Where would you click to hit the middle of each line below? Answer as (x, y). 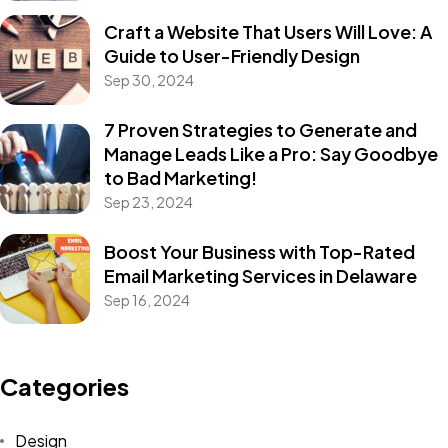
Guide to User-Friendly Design (231, 56)
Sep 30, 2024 (148, 80)
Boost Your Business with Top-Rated (259, 251)
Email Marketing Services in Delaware (260, 275)
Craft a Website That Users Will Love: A (267, 32)
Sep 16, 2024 (146, 299)
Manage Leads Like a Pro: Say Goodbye (270, 154)
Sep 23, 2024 (148, 202)
